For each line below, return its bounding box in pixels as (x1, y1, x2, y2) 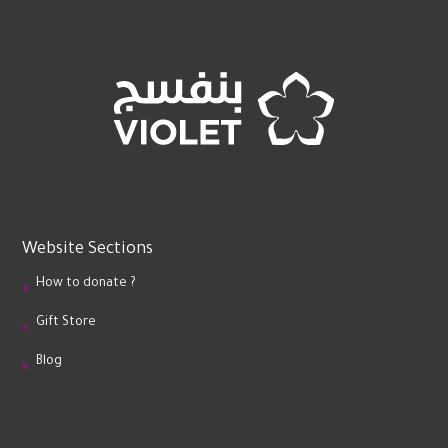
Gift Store (36, 315, 96, 330)
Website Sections (22, 240, 153, 259)
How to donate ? (36, 276, 136, 291)
